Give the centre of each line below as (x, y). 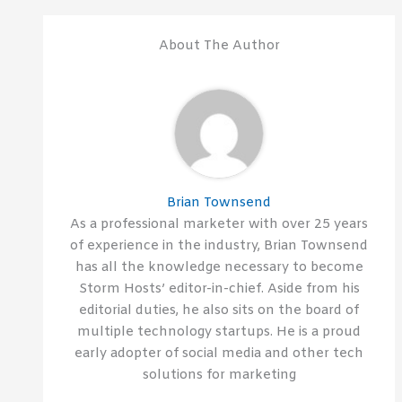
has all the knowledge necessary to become (219, 267)
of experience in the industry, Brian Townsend (219, 245)
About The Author (219, 45)
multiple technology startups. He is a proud (219, 332)
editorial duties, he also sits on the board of (219, 310)
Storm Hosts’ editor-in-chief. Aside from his (219, 288)
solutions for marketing (219, 375)
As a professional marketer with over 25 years (219, 224)
